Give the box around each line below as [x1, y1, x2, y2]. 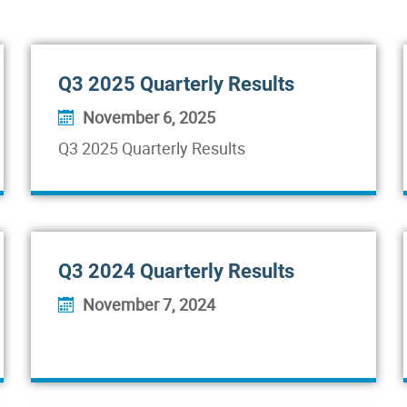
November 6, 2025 [83, 106, 215, 128]
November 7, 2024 [83, 293, 215, 315]
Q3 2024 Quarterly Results [58, 260, 294, 283]
